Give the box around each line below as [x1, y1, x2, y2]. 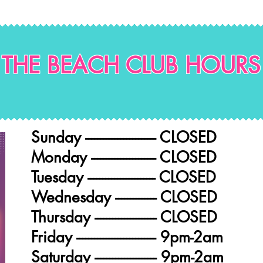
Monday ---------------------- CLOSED [31, 147, 217, 167]
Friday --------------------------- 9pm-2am [31, 227, 223, 247]
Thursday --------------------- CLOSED [31, 207, 217, 227]
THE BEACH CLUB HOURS [2, 51, 260, 80]
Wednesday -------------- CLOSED [31, 187, 217, 207]
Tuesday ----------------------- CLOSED [31, 167, 216, 187]
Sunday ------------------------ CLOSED [31, 127, 217, 147]
